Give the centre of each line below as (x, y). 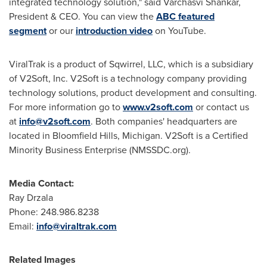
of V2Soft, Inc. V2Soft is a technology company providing (128, 78)
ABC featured (185, 16)
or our (61, 31)
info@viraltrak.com (77, 226)
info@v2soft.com (55, 121)
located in (31, 136)
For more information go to (66, 107)
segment (28, 31)
